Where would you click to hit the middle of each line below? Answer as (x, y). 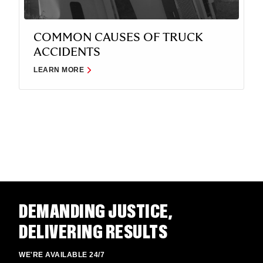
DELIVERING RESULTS (93, 233)
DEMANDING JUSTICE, (95, 213)
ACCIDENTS (67, 53)
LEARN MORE (59, 70)
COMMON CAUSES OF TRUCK (118, 38)
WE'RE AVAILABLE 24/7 (62, 255)
